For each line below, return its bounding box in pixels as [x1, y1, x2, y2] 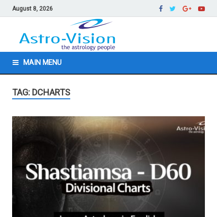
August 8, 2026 [12, 5, 53, 12]
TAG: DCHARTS [12, 87, 70, 98]
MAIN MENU [23, 59, 62, 67]
